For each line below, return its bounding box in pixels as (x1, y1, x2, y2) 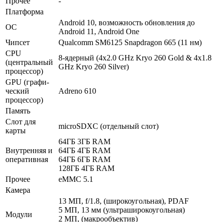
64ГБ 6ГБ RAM (58, 155, 111, 164)
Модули (5, 210, 32, 219)
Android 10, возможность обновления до (58, 18, 195, 27)
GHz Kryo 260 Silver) (58, 62, 129, 71)
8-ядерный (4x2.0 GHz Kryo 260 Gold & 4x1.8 (58, 53, 212, 62)
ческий (5, 86, 29, 95)
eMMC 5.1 (58, 174, 93, 183)
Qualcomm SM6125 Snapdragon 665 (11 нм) (58, 38, 202, 47)
